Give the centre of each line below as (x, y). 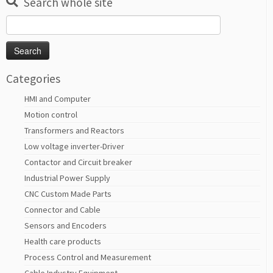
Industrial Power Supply (67, 178)
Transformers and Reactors (74, 131)
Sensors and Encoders (66, 226)
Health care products (63, 242)
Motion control (51, 115)
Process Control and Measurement (88, 257)
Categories (33, 79)
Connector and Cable (62, 210)
